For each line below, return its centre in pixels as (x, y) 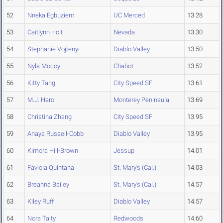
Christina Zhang (50, 117)
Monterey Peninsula (141, 100)
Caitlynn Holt (45, 32)
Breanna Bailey (48, 185)
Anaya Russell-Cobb (56, 134)
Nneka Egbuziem (51, 15)
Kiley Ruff (41, 202)
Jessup (124, 151)
